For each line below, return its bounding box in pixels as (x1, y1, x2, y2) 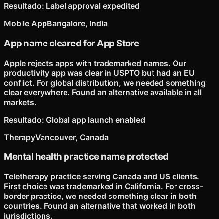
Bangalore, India (47, 19, 108, 29)
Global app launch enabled (46, 114, 145, 125)
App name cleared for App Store (4, 38, 139, 49)
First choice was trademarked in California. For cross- (4, 181, 203, 192)
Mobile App (4, 19, 47, 29)
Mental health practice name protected (4, 151, 169, 163)
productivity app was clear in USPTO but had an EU (4, 67, 195, 78)
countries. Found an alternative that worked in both (4, 201, 196, 211)
